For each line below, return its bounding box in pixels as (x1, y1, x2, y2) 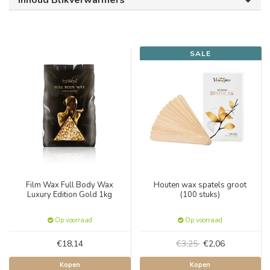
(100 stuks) (180, 189, 221, 200)
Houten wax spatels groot (154, 179, 247, 190)
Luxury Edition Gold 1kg (27, 189, 113, 200)
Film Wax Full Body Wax (26, 179, 114, 190)
